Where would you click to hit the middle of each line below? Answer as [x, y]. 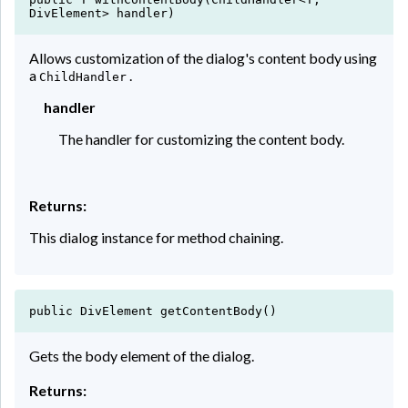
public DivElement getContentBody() [153, 311]
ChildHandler [83, 76]
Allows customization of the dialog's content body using [203, 57]
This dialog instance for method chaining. [156, 237]
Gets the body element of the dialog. [142, 355]
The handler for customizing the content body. [201, 138]
